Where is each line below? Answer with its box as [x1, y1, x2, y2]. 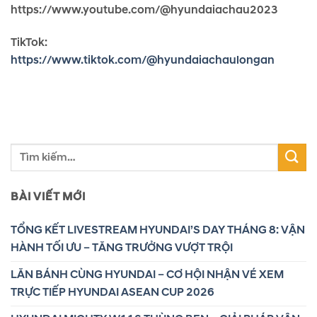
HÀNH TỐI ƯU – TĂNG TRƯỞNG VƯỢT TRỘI [11, 240, 233, 255]
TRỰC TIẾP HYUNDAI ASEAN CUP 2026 [11, 284, 214, 299]
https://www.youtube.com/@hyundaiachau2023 [11, 3, 278, 18]
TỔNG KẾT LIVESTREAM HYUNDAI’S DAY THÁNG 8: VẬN [11, 222, 305, 237]
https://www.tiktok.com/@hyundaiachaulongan [11, 52, 275, 67]
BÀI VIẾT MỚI [11, 189, 86, 204]
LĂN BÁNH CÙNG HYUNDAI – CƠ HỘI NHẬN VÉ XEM [11, 267, 284, 282]
